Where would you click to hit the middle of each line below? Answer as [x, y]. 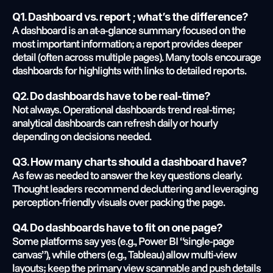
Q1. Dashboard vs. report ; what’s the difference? [130, 17]
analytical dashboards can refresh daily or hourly [115, 123]
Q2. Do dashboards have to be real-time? [111, 96]
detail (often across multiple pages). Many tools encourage [136, 57]
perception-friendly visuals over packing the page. [119, 202]
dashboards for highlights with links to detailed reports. [129, 70]
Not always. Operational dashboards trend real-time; [123, 109]
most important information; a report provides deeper [127, 44]
